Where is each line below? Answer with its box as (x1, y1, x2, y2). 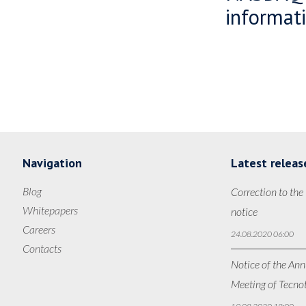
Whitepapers (22, 204, 78, 217)
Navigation (22, 155, 82, 171)
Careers (22, 223, 55, 236)
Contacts (22, 242, 61, 255)
